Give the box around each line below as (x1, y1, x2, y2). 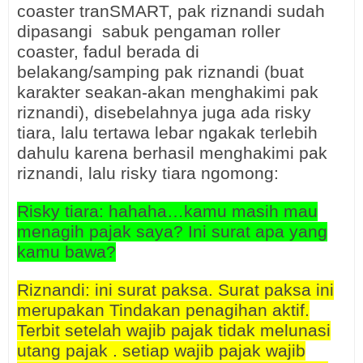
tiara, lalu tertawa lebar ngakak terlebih (17, 122, 318, 143)
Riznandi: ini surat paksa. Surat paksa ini (17, 280, 334, 300)
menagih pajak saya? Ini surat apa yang (17, 221, 327, 241)
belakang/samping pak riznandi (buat (17, 62, 304, 82)
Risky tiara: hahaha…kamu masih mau (17, 201, 318, 221)
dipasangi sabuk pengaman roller (17, 21, 280, 41)
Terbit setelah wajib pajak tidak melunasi (17, 320, 331, 340)
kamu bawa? (17, 241, 116, 262)
